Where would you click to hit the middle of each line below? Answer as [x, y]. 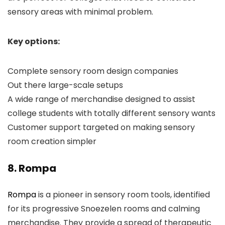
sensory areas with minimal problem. [81, 12]
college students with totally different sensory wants [111, 113]
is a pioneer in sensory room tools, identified [123, 195]
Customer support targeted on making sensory [101, 127]
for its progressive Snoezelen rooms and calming [104, 209]
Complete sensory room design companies [94, 71]
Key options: [34, 41]
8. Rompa [33, 168]
